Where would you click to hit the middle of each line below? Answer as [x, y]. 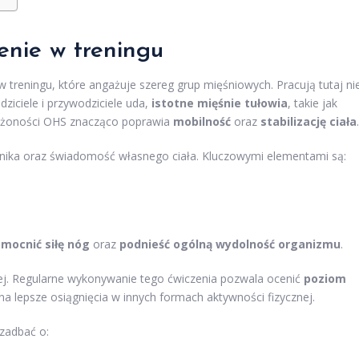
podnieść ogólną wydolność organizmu [230, 244]
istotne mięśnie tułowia [220, 103]
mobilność [202, 122]
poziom [325, 279]
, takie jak [313, 103]
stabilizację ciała [309, 122]
